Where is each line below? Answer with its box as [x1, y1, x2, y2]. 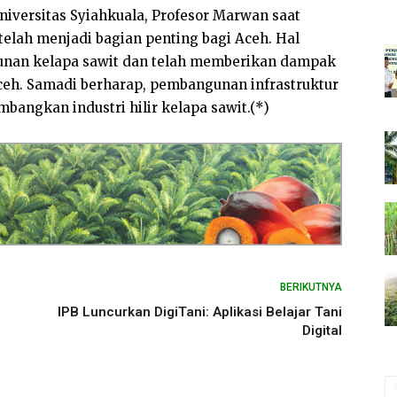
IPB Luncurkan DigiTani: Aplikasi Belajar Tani [58, 304, 342, 320]
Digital [302, 323, 342, 339]
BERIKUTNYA [280, 281, 342, 293]
